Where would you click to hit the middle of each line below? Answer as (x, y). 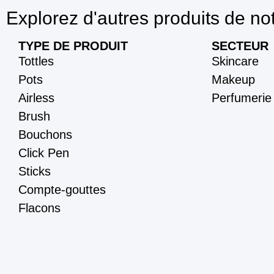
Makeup (233, 79)
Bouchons (45, 134)
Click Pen (44, 153)
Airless (36, 98)
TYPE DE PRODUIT (73, 46)
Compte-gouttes (62, 189)
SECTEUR (240, 46)
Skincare (235, 61)
